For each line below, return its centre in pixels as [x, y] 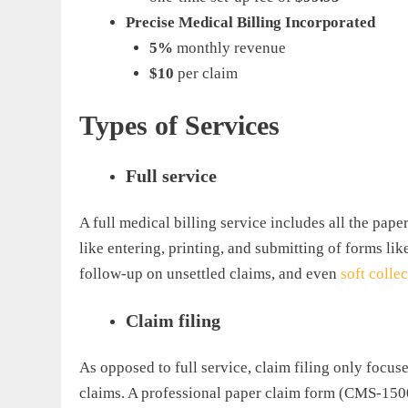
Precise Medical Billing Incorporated [250, 22]
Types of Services [179, 126]
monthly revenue [231, 47]
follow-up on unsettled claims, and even [210, 273]
